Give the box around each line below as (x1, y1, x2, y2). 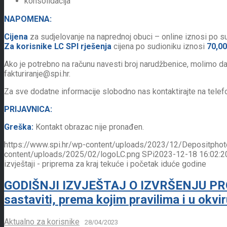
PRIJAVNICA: (4, 104, 54, 114)
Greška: (4, 122, 33, 132)
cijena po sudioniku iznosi (111, 41, 207, 51)
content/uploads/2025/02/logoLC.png (4, 149, 140, 159)
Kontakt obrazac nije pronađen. (33, 122, 144, 132)
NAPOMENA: (4, 14, 52, 24)
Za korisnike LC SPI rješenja (4, 41, 111, 51)
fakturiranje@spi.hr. (4, 68, 70, 79)
